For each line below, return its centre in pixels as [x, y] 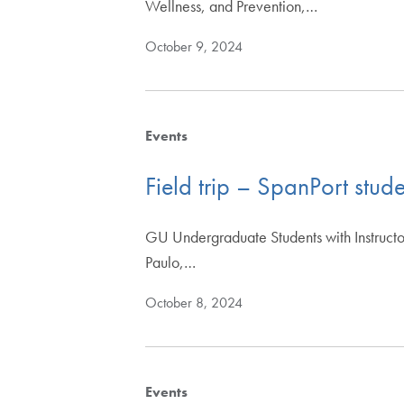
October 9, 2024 [194, 47]
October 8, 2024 [194, 302]
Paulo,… [171, 262]
